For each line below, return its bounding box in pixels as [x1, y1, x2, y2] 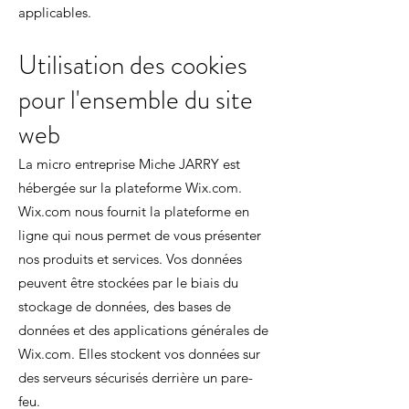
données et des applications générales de [18, 321, 268, 339]
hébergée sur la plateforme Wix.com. [18, 179, 242, 196]
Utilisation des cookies [18, 47, 247, 84]
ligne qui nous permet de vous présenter [18, 226, 261, 244]
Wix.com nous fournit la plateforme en [18, 203, 249, 220]
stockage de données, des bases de [18, 298, 231, 315]
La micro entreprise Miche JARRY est [18, 155, 240, 173]
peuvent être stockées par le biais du [18, 274, 238, 291]
